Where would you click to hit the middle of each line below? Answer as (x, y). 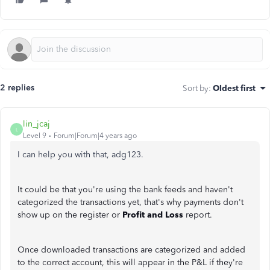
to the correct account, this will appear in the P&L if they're (130, 262)
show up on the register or (70, 215)
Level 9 (35, 136)
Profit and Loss (153, 215)
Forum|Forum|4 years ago (95, 136)
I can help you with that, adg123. (80, 155)
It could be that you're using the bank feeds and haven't (125, 190)
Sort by (196, 88)
